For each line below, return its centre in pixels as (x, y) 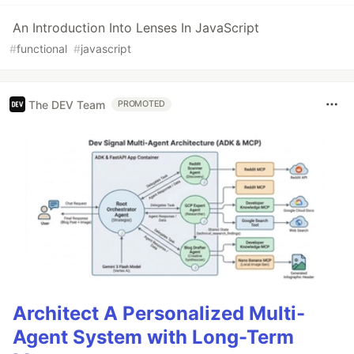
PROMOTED (142, 104)
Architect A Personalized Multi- (159, 314)
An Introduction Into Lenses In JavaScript (136, 28)
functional (42, 49)
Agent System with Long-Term (153, 337)
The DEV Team (67, 104)
